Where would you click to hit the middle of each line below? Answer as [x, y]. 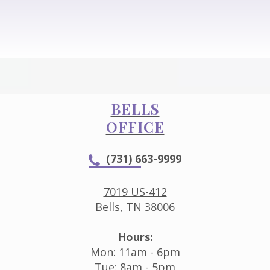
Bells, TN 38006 [135, 206]
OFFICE [135, 126]
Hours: [135, 237]
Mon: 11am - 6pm [135, 252]
